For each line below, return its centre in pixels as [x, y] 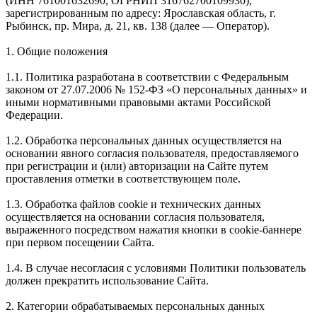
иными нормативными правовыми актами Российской [138, 102]
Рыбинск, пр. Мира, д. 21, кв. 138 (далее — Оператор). [138, 25]
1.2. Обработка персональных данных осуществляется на [144, 140]
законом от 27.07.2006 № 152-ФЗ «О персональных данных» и [156, 89]
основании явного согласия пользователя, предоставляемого [152, 153]
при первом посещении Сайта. [80, 242]
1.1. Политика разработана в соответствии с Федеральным [147, 76]
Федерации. [34, 115]
